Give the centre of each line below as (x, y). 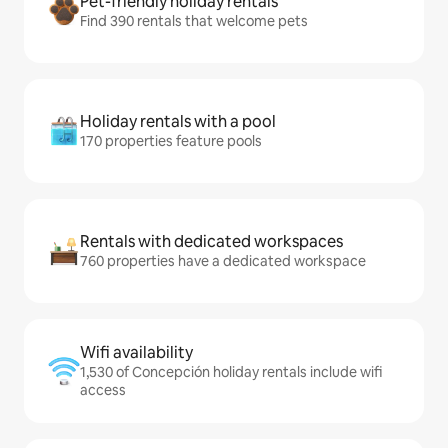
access (103, 390)
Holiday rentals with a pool (178, 122)
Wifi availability (136, 353)
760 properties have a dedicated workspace (223, 261)
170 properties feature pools (171, 141)
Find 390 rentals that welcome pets (194, 21)
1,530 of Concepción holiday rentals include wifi (231, 372)
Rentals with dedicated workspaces (211, 242)
